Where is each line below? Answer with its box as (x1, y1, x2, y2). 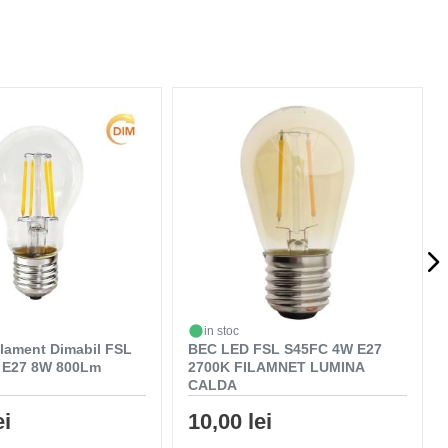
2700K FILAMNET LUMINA (188, 358, 365, 375)
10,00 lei (188, 408, 273, 434)
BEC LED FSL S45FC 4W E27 (188, 340, 383, 357)
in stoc (204, 323, 240, 338)
